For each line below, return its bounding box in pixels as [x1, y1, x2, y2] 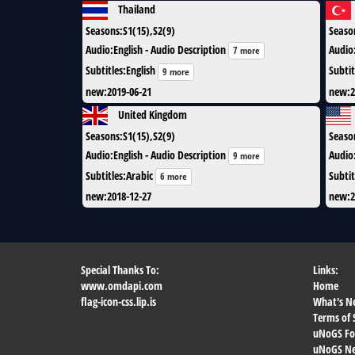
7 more [233, 44, 260, 58]
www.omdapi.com [81, 278, 162, 293]
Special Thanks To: [81, 262, 159, 277]
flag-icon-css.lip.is [81, 294, 156, 309]
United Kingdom [118, 106, 187, 122]
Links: [312, 262, 338, 277]
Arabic [126, 167, 153, 183]
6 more [160, 169, 187, 183]
